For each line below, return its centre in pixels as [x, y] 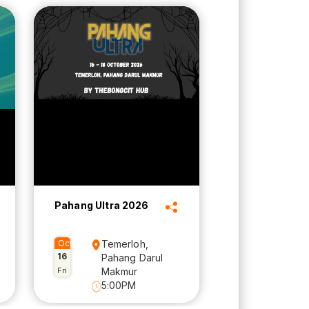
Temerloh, [124, 244]
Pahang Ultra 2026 [102, 206]
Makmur [119, 272]
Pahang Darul [132, 258]
